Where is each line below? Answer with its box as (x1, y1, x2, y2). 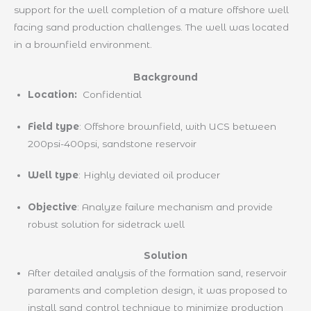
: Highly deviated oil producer (78, 169, 220, 181)
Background (133, 72, 198, 83)
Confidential (83, 89, 142, 101)
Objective (28, 201, 77, 212)
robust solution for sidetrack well (28, 218, 185, 230)
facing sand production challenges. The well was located (14, 22, 289, 33)
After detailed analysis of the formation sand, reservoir (28, 267, 287, 279)
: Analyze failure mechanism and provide (77, 201, 273, 212)
